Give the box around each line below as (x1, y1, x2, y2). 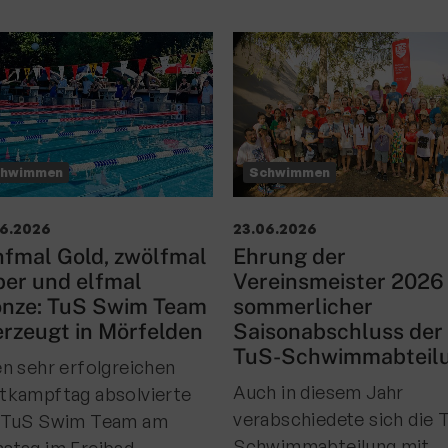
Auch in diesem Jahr (234, 381, 405, 403)
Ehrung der (234, 243, 347, 269)
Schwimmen (250, 164, 331, 180)
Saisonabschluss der (234, 318, 444, 344)
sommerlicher (234, 293, 374, 319)
